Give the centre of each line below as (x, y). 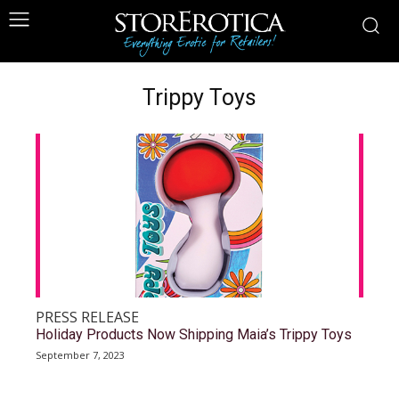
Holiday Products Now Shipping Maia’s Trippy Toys (194, 334)
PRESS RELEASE (87, 317)
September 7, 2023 (80, 355)
